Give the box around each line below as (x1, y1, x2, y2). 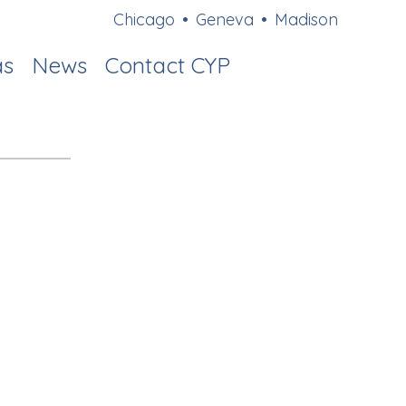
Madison (274, 9, 338, 30)
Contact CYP (105, 52, 231, 79)
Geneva (195, 9, 254, 30)
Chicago (112, 9, 175, 30)
